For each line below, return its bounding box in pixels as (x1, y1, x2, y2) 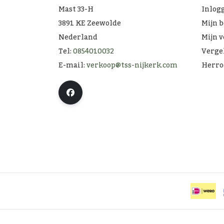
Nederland (58, 30, 97, 44)
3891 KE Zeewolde (58, 16, 121, 30)
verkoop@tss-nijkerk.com (86, 58, 177, 72)
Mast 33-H (58, 2, 93, 16)
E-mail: (58, 58, 86, 72)
